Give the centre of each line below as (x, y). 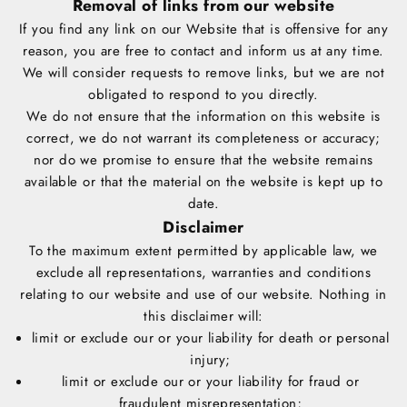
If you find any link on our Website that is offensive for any (203, 30)
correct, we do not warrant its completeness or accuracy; (203, 139)
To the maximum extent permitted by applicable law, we (203, 251)
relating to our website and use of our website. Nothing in (203, 295)
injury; (210, 360)
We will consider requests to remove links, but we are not (203, 73)
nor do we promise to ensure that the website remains (203, 160)
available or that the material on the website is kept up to (203, 182)
